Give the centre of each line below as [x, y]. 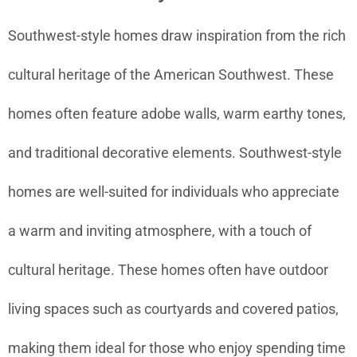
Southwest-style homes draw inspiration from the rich [177, 35]
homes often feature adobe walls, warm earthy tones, [177, 113]
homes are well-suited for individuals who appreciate [174, 191]
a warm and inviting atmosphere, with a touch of [160, 230]
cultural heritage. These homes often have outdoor [168, 269]
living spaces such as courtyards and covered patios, [173, 308]
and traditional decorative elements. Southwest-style [175, 152]
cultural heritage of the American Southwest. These [171, 74]
